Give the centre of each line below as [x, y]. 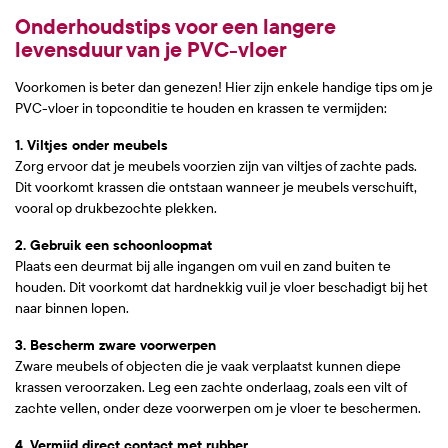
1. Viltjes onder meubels [91, 145]
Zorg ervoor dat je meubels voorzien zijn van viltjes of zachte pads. [216, 166]
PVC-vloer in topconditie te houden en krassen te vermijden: [201, 108]
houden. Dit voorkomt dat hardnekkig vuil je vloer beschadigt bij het [221, 287]
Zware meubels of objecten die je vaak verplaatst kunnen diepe [208, 366]
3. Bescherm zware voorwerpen [115, 345]
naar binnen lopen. [72, 308]
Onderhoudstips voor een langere [175, 26]
